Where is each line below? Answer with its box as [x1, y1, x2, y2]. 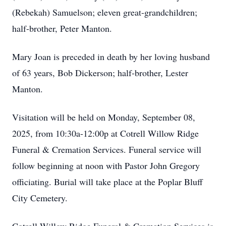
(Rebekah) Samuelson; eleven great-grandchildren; [12, 6, 197, 18]
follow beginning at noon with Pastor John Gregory [12, 159, 200, 172]
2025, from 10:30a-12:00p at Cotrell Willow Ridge [12, 127, 199, 139]
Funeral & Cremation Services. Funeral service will [12, 143, 201, 155]
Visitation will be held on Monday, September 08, [12, 111, 195, 123]
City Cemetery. [12, 192, 68, 204]
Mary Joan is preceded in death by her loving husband [12, 50, 210, 63]
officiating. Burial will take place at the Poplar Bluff [12, 176, 203, 188]
